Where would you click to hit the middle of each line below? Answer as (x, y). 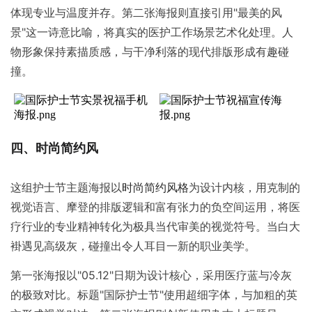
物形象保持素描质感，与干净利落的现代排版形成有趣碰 (150, 51)
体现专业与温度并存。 (66, 12)
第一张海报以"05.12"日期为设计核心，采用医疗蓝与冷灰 (151, 275)
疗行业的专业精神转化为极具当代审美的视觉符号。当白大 (155, 227)
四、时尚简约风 (54, 149)
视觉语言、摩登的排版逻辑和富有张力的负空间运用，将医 (155, 207)
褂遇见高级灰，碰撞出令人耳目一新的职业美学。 (133, 246)
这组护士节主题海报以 (66, 188)
